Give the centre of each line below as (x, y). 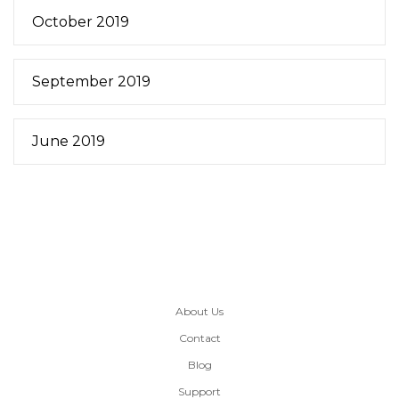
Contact (199, 338)
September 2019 (91, 81)
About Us (199, 311)
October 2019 (81, 21)
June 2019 (69, 141)
